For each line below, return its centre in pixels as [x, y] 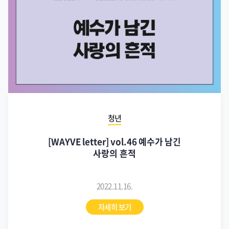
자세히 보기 [114, 207]
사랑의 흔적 [114, 153]
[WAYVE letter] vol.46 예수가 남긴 [114, 142]
